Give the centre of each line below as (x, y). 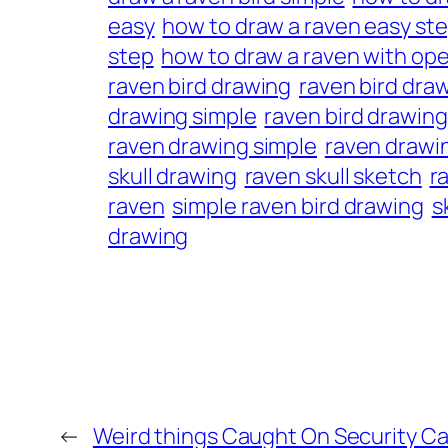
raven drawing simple (212, 146)
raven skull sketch (333, 176)
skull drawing (172, 176)
